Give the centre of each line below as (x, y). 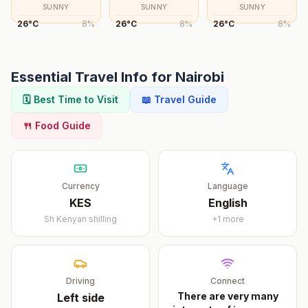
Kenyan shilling (87, 219)
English (228, 203)
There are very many (228, 296)
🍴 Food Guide (57, 125)
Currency (80, 186)
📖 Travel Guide (179, 99)
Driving (80, 281)
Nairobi (200, 77)
